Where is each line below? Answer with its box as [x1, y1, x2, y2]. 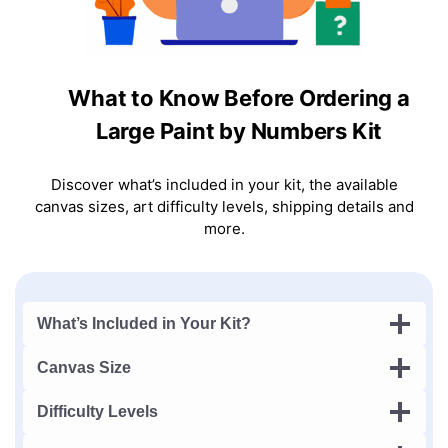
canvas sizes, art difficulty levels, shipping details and [34, 197, 414, 217]
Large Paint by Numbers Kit [95, 118, 383, 145]
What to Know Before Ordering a [68, 85, 410, 112]
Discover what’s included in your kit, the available [50, 175, 398, 195]
